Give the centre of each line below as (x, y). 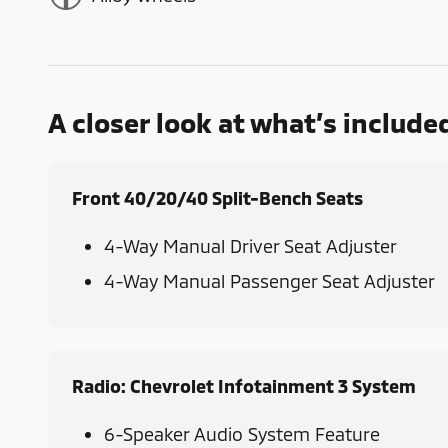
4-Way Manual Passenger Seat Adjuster (269, 281)
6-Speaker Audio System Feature (242, 434)
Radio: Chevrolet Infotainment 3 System (244, 386)
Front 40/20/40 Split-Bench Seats (217, 198)
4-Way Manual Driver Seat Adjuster (250, 246)
